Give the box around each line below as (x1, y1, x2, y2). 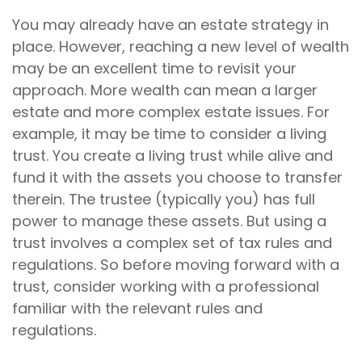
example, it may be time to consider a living (12, 124, 326, 144)
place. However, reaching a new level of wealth (12, 36, 349, 57)
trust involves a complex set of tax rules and (12, 233, 332, 253)
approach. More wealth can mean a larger (12, 80, 318, 100)
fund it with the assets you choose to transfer (12, 167, 343, 187)
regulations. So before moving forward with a (12, 255, 339, 275)
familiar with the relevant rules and (12, 298, 263, 318)
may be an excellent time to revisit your (12, 58, 297, 78)
